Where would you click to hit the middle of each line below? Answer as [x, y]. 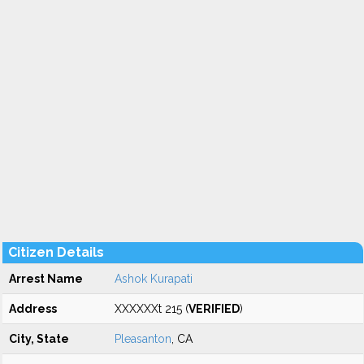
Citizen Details [56, 252]
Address [33, 309]
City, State [39, 339]
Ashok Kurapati [154, 279]
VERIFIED [214, 309]
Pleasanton [143, 339]
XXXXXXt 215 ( [152, 309]
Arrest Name [46, 279]
